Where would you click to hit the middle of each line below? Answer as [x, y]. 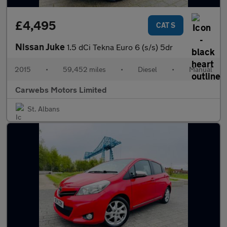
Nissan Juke [41, 47]
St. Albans [44, 109]
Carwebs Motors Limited [61, 89]
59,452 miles [84, 69]
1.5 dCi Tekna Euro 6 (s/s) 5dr [120, 47]
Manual [201, 69]
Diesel [147, 69]
